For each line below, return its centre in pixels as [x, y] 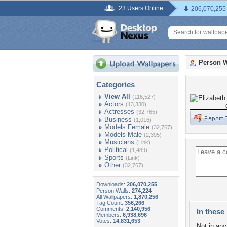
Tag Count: [110, 203]
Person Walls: [114, 191]
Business [118, 119]
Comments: [111, 209]
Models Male [123, 135]
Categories [116, 84]
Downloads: [111, 184]
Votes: [105, 221]
